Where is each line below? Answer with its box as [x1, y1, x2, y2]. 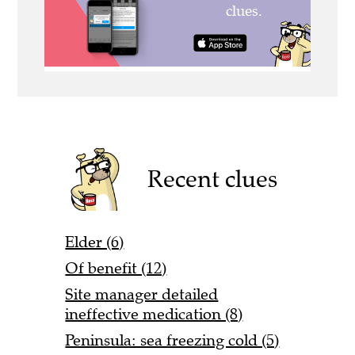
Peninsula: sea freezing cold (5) [65, 330, 280, 351]
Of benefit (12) [65, 258, 167, 279]
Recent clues [147, 164, 278, 194]
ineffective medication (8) [65, 304, 243, 325]
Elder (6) [65, 232, 124, 253]
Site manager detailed [65, 284, 219, 305]
